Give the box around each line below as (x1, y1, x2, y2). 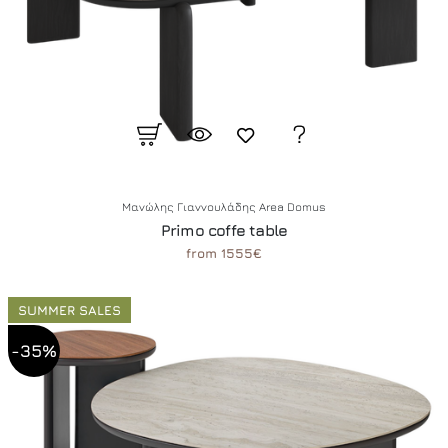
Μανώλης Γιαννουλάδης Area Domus (122, 200, 326, 214)
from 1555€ (186, 245, 262, 261)
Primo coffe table (160, 221, 288, 239)
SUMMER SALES (18, 302, 121, 318)
